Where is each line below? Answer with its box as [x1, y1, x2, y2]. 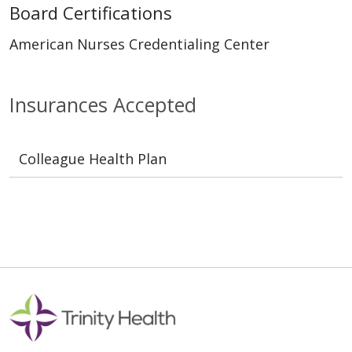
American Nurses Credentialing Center [9, 35, 269, 54]
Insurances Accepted [9, 91, 196, 119]
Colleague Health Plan [19, 149, 167, 169]
